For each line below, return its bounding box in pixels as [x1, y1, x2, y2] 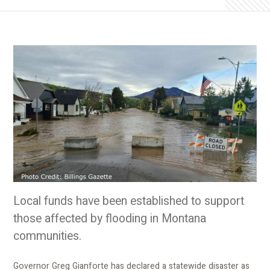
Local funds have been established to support [13, 192, 245, 210]
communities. [13, 227, 82, 245]
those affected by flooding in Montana [13, 210, 207, 227]
